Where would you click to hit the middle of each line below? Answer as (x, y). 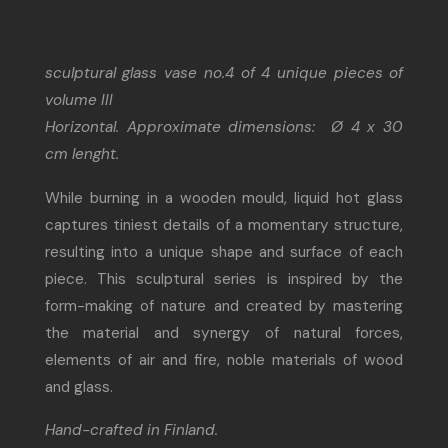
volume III (78, 99)
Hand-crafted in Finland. (131, 430)
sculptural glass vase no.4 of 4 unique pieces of (224, 72)
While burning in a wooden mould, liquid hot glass (224, 197)
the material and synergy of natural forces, (224, 332)
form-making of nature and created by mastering (224, 305)
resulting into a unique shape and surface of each (224, 251)
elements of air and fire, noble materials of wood (224, 359)
